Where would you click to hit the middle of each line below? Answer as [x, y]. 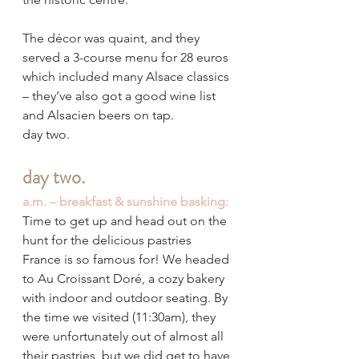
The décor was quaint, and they [113, 38]
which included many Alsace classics [127, 77]
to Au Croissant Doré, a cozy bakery [125, 279]
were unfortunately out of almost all [125, 337]
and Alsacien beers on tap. [98, 115]
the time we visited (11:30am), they [121, 317]
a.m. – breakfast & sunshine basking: [125, 202]
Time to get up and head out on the [126, 221]
